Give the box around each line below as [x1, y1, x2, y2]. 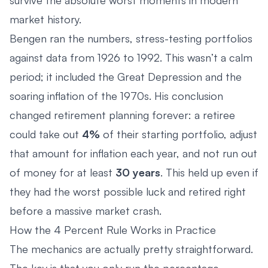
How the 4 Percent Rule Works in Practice [10, 223, 216, 236]
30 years [115, 165, 160, 179]
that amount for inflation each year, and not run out [10, 146, 257, 160]
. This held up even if [160, 165, 258, 179]
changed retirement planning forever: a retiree [10, 108, 235, 121]
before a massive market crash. [10, 203, 162, 217]
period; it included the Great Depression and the [10, 69, 242, 83]
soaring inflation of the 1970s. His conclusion [10, 89, 223, 102]
